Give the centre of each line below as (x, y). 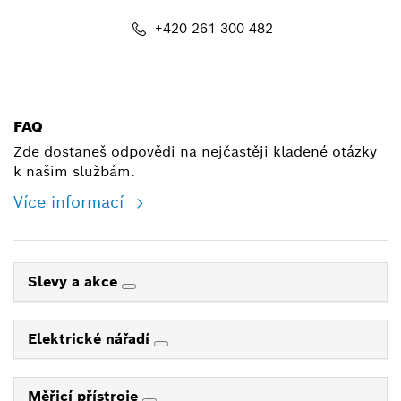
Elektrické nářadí (91, 339)
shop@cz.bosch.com (213, 88)
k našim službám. (74, 172)
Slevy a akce (75, 282)
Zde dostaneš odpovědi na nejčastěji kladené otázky (195, 152)
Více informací (71, 202)
